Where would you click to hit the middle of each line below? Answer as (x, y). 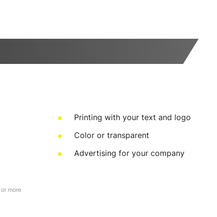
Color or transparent (112, 135)
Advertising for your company (129, 153)
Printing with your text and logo (132, 117)
